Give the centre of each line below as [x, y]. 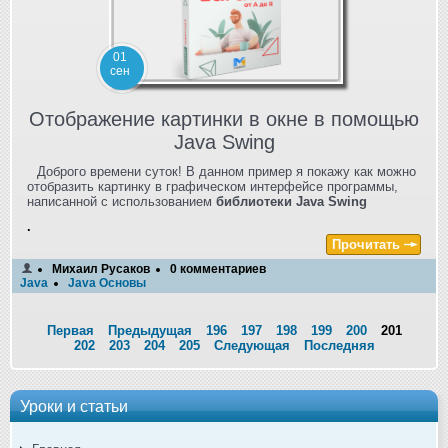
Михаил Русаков [101, 268]
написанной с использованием [121, 201]
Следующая [251, 345]
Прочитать [366, 244]
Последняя [339, 345]
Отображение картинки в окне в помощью [224, 118]
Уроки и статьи [74, 405]
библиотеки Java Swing [291, 201]
